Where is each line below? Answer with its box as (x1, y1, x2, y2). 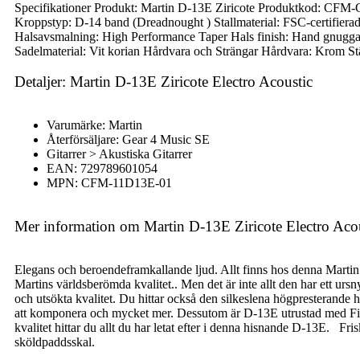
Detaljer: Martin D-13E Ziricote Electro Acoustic (14, 73, 313, 90)
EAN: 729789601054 (47, 162, 157, 175)
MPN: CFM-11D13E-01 (47, 176, 172, 190)
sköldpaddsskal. (14, 335, 95, 349)
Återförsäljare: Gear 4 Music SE (47, 133, 210, 146)
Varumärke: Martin (47, 118, 142, 132)
